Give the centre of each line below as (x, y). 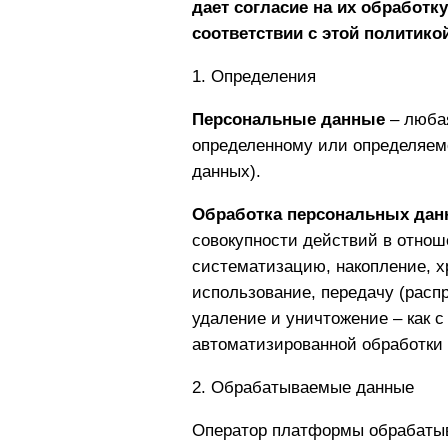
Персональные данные (288, 119)
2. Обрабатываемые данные (303, 387)
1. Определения (254, 76)
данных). (226, 171)
